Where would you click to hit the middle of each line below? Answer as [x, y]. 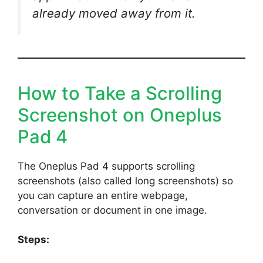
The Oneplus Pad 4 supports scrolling [106, 166]
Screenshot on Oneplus [120, 114]
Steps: [33, 240]
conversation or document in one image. [112, 210]
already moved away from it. [114, 13]
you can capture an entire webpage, [103, 195]
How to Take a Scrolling [120, 93]
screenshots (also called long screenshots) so [125, 181]
